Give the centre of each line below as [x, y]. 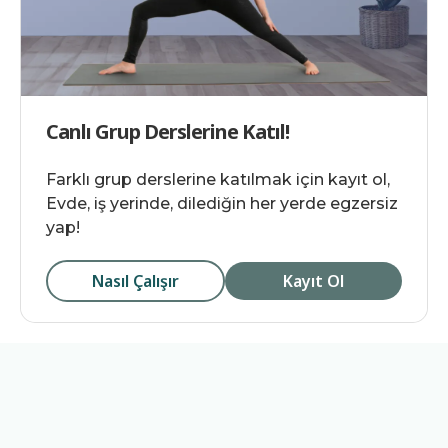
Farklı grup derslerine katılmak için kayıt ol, [218, 179]
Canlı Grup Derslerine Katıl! [167, 131]
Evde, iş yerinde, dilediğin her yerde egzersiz [222, 203]
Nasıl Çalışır [136, 281]
